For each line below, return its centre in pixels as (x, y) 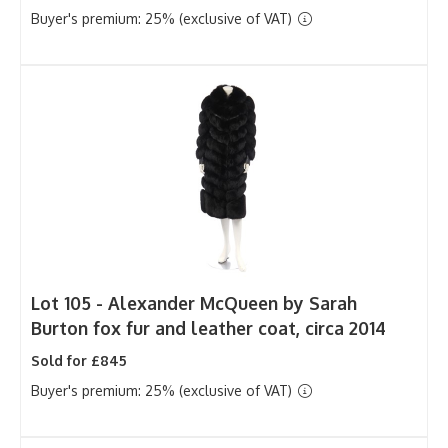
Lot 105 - (69, 302)
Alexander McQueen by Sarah (232, 302)
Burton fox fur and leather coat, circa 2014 (208, 327)
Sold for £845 (79, 360)
